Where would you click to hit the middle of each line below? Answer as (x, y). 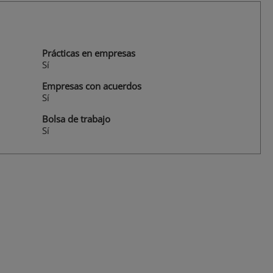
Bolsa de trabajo (76, 119)
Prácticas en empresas (89, 53)
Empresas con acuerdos (92, 86)
